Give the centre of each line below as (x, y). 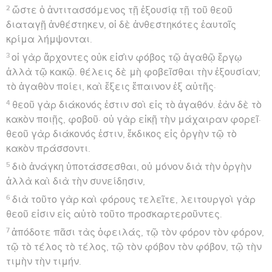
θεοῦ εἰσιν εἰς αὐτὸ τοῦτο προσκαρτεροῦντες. (114, 214)
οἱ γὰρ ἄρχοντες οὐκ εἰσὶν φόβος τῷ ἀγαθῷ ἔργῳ (127, 57)
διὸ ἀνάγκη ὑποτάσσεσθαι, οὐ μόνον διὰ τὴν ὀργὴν (132, 167)
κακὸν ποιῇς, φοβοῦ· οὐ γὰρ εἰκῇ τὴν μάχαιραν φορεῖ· (134, 119)
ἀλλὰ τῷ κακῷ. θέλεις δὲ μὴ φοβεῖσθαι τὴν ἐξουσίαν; (133, 72)
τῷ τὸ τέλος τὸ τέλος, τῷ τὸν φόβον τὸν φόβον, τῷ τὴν (134, 247)
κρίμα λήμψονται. (49, 39)
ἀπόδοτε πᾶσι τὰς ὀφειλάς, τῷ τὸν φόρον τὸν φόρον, (138, 232)
